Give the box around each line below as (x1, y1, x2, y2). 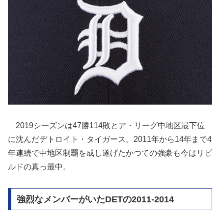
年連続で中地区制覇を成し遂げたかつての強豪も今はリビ (8, 148, 212, 157)
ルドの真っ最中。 (8, 162, 71, 171)
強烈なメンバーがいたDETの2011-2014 (16, 194, 174, 204)
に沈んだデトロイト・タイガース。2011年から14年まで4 (8, 135, 212, 143)
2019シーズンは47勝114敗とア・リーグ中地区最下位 (8, 121, 205, 130)
